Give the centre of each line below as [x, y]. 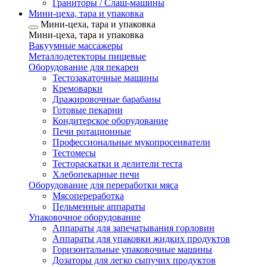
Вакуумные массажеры [76, 46]
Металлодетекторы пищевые [87, 56]
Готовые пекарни [88, 110]
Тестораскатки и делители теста [117, 164]
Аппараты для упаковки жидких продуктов [141, 239]
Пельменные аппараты [99, 207]
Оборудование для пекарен [84, 67]
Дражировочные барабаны [107, 99]
